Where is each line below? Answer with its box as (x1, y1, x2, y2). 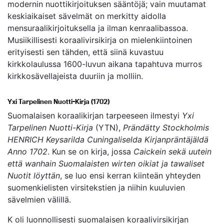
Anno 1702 (7, 146, 47, 156)
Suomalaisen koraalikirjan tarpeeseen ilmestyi (7, 110, 182, 120)
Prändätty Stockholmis (123, 122, 209, 132)
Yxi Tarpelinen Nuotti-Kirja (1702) (7, 97, 109, 106)
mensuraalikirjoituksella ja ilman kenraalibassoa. (7, 23, 188, 33)
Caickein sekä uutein (133, 146, 211, 156)
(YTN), (93, 122, 123, 132)
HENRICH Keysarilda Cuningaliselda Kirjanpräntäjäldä (7, 134, 208, 144)
